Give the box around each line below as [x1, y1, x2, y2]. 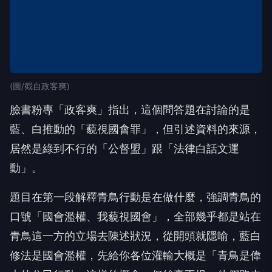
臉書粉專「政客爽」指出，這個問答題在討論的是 [10, 103, 250, 116]
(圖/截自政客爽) [10, 81, 70, 91]
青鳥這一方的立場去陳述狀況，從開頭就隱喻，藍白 [10, 229, 261, 242]
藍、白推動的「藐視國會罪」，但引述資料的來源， [10, 123, 261, 135]
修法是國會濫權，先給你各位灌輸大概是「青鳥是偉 [10, 249, 261, 262]
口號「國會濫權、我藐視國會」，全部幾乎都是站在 [10, 210, 261, 223]
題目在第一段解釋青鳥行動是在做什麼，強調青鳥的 [10, 191, 261, 203]
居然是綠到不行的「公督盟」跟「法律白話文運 [10, 142, 239, 155]
